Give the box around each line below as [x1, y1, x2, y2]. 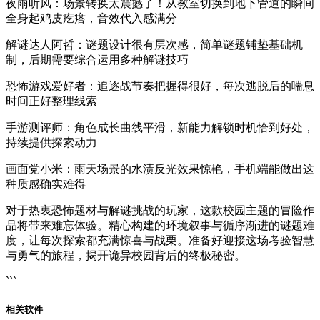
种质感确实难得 [6, 178, 86, 191]
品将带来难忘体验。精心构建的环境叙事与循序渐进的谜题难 [6, 219, 314, 232]
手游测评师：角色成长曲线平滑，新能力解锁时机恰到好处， [6, 121, 314, 134]
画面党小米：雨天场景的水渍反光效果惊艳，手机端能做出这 [6, 163, 314, 176]
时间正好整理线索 [6, 95, 97, 108]
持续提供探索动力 [6, 136, 97, 149]
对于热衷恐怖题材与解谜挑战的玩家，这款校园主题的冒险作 [6, 204, 314, 217]
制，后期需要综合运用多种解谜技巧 [6, 54, 189, 66]
